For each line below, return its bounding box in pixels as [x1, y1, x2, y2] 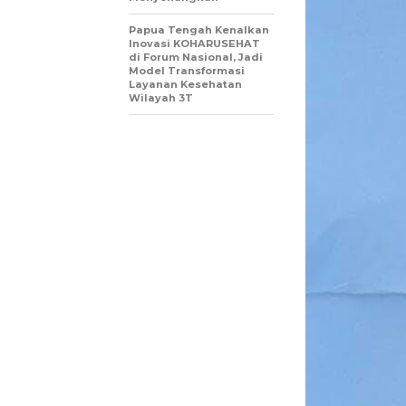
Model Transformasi [129, 63, 245, 77]
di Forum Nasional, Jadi [129, 50, 263, 63]
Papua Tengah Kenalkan [129, 23, 269, 36]
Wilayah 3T [129, 91, 193, 104]
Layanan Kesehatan [129, 77, 242, 91]
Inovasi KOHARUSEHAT [129, 36, 260, 50]
